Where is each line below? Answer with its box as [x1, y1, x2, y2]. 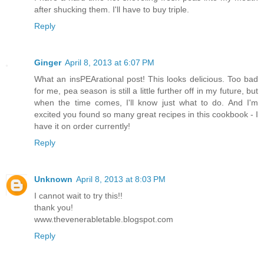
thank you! [34, 202, 73, 212]
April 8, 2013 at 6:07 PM [65, 57, 154, 67]
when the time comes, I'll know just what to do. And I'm [34, 97, 258, 107]
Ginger [34, 57, 61, 67]
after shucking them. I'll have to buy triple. [34, 4, 189, 14]
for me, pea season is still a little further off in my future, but [34, 85, 258, 95]
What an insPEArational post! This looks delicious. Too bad [34, 74, 258, 84]
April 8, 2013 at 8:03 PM [76, 174, 166, 184]
